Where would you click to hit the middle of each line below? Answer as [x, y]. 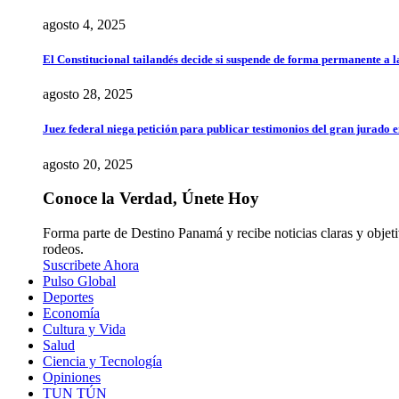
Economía [71, 313]
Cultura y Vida [84, 329]
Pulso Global [79, 281]
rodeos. [63, 248]
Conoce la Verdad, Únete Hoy [151, 199]
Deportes [68, 297]
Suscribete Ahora [91, 265]
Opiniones [72, 377]
